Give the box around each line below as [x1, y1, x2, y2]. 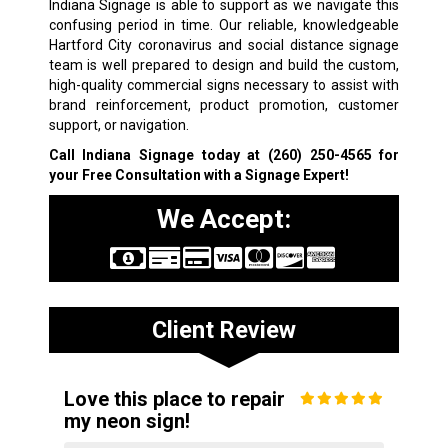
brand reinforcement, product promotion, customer [48, 97, 400, 114]
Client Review [151, 316, 296, 345]
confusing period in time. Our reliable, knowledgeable [48, 17, 400, 34]
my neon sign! [63, 409, 190, 434]
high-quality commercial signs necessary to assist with [48, 77, 400, 94]
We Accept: [156, 204, 291, 235]
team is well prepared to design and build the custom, [48, 57, 400, 74]
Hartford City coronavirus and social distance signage [48, 37, 400, 54]
